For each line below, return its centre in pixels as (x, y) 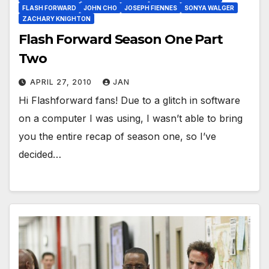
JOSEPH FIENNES (151, 8)
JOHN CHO (100, 8)
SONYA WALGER (209, 8)
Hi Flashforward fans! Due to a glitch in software (129, 100)
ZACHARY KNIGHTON (56, 18)
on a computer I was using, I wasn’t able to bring (131, 118)
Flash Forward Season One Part (121, 39)
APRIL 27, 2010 (62, 82)
